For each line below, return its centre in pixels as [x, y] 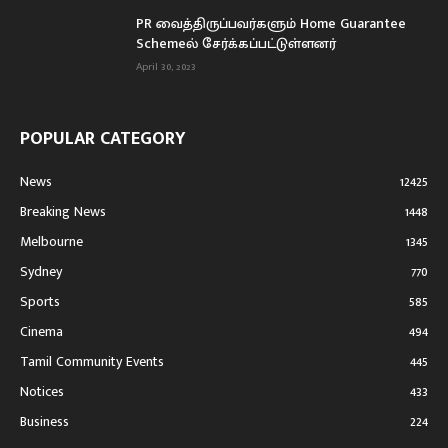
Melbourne [51, 242]
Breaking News [63, 212]
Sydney [41, 272]
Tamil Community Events [92, 362]
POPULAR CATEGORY [103, 139]
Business [44, 422]
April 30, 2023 [166, 67]
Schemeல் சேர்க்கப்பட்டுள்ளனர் [236, 44]
